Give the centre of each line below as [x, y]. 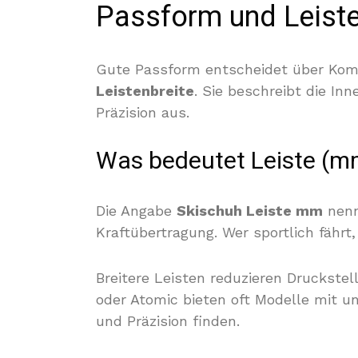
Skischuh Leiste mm [250, 211]
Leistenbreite [145, 91]
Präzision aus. [143, 112]
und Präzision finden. [168, 321]
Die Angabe [136, 211]
